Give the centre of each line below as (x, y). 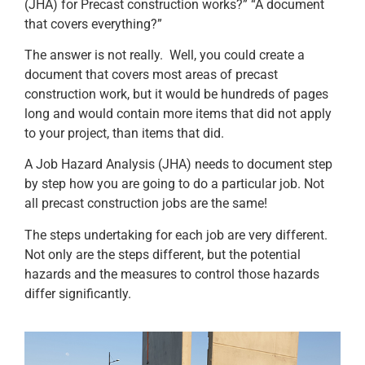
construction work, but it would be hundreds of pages (176, 94)
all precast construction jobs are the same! (147, 204)
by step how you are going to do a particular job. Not (174, 184)
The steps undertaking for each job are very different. (176, 235)
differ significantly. (78, 293)
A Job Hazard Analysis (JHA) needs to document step (178, 165)
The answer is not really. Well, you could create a (165, 55)
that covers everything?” (95, 24)
